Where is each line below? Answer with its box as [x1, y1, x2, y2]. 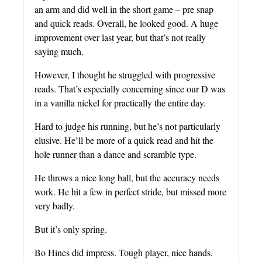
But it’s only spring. [35, 223, 107, 236]
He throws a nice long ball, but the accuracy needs [35, 171, 219, 184]
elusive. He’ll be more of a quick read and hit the [35, 134, 213, 147]
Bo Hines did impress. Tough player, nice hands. [35, 246, 213, 259]
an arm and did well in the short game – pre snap [35, 3, 213, 16]
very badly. [35, 199, 75, 212]
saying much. [35, 45, 84, 58]
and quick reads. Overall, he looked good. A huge [35, 17, 218, 30]
